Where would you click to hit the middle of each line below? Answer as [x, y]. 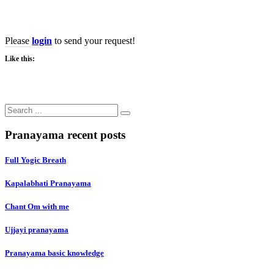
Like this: [20, 58]
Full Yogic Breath [35, 160]
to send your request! [94, 40]
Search [17, 108]
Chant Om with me [37, 207]
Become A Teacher [63, 14]
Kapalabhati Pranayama [48, 183]
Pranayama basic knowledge [54, 253]
